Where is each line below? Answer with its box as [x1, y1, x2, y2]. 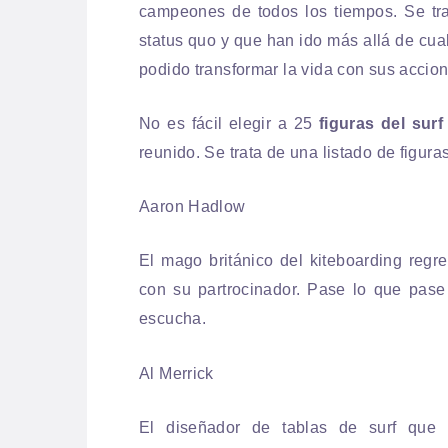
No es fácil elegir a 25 [139, 114, 319, 132]
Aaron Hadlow [139, 198, 246, 216]
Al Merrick [139, 364, 214, 382]
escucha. [139, 310, 207, 328]
